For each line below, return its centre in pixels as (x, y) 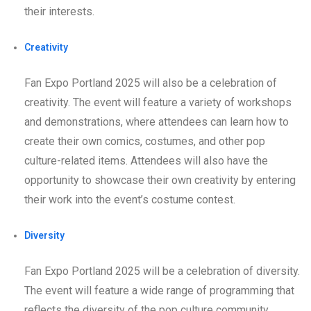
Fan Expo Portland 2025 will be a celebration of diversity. (162, 271)
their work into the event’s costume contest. (130, 199)
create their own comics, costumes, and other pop (145, 141)
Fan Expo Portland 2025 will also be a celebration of (151, 83)
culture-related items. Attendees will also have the (146, 160)
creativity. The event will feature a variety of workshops (158, 102)
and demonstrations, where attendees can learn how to (157, 121)
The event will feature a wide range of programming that (159, 290)
